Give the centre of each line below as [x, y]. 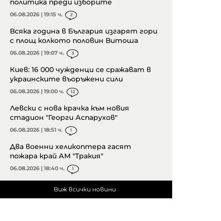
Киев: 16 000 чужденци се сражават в [80, 70]
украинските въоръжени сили [66, 79]
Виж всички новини [85, 189]
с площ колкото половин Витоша [74, 41]
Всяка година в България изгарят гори [84, 31]
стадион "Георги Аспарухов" [64, 118]
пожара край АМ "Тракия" [56, 156]
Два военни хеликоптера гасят [71, 147]
